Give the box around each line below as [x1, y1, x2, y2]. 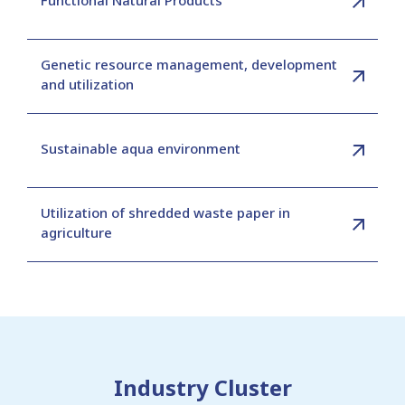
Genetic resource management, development [41, 54, 337, 73]
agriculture [41, 222, 112, 241]
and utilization [41, 74, 134, 93]
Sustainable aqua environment [41, 138, 240, 157]
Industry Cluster [113, 372, 292, 402]
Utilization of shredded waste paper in [41, 202, 290, 221]
